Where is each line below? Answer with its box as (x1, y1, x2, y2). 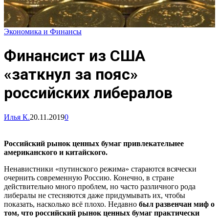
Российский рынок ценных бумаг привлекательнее (4, 139, 184, 148)
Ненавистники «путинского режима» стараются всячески (4, 164, 197, 173)
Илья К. (4, 112, 30, 121)
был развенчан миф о (137, 199, 215, 208)
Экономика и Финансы (4, 27, 82, 36)
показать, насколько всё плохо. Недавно (4, 199, 137, 208)
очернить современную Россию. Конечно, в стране (4, 173, 174, 182)
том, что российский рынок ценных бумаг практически (4, 208, 199, 217)
